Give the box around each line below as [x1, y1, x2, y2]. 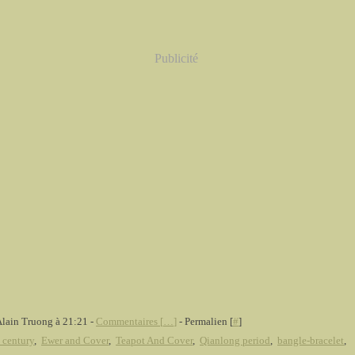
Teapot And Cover [116, 334, 193, 346]
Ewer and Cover [41, 334, 109, 346]
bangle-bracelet [277, 334, 344, 346]
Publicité [155, 52, 198, 65]
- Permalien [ [177, 315, 233, 327]
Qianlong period [200, 334, 270, 346]
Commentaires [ [96, 315, 163, 327]
